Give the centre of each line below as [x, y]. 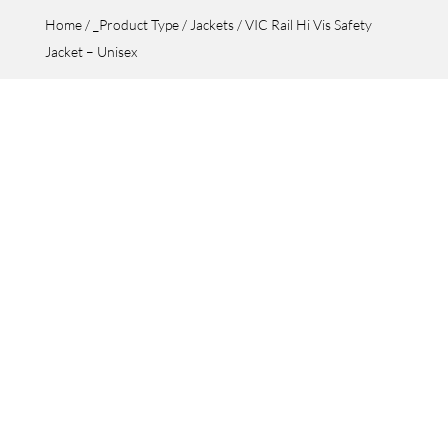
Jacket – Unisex [90, 51]
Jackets [211, 24]
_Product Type [135, 24]
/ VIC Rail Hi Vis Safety [302, 24]
